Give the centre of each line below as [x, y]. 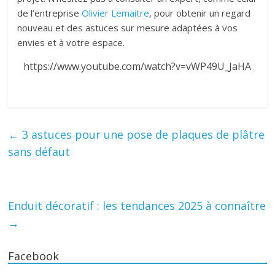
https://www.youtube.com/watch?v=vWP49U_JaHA [137, 66]
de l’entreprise [50, 13]
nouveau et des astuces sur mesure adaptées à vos [128, 27]
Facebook [34, 256]
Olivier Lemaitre [116, 13]
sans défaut [39, 151]
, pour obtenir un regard [200, 13]
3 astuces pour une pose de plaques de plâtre [142, 134]
